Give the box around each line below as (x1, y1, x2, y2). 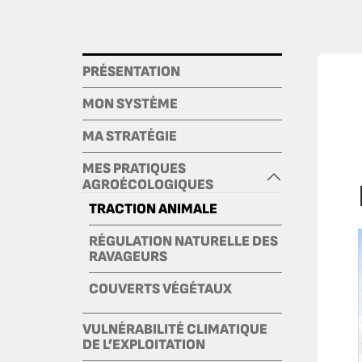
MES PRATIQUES (82, 159, 186, 177)
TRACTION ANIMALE (89, 200, 217, 217)
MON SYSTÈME (82, 95, 178, 112)
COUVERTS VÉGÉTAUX (89, 280, 232, 297)
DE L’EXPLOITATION (82, 335, 205, 353)
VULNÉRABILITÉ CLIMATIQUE (82, 320, 267, 338)
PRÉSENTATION (82, 62, 180, 80)
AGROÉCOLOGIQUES (82, 175, 213, 193)
